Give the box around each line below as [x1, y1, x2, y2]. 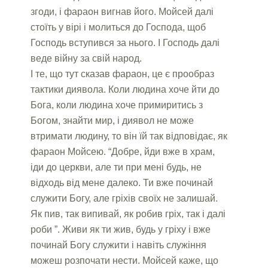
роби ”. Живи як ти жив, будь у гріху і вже [31, 224, 211, 234]
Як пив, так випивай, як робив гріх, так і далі [31, 208, 226, 219]
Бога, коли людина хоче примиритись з [31, 99, 203, 110]
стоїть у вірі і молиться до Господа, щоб [31, 22, 206, 32]
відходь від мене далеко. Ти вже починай [31, 177, 214, 188]
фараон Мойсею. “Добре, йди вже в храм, [31, 146, 215, 157]
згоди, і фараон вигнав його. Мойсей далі [31, 6, 214, 17]
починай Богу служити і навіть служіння [31, 239, 207, 250]
